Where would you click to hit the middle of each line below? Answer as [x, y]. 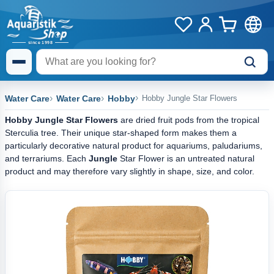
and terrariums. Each [47, 158]
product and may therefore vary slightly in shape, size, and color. [130, 171]
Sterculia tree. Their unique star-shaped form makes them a [121, 133]
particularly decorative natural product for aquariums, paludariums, [134, 146]
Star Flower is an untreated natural [186, 158]
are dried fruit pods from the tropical [189, 120]
